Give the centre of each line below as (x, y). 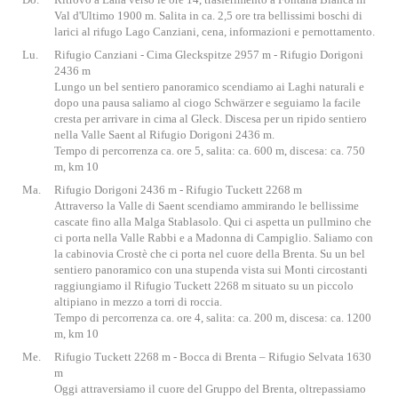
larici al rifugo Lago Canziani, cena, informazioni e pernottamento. (215, 32)
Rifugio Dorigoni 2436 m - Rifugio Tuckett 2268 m (178, 190)
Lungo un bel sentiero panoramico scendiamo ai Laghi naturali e (209, 87)
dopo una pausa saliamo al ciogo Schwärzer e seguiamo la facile (207, 103)
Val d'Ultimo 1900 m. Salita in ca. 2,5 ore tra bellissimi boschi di (208, 16)
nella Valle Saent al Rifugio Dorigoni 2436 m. (164, 135)
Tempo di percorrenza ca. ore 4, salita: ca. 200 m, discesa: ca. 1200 (213, 318)
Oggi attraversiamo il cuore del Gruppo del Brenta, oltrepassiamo (210, 389)
